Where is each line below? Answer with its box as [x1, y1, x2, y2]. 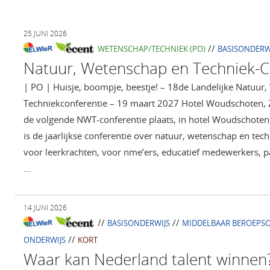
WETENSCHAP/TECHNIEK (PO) [97, 43, 206, 55]
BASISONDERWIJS [107, 218, 170, 229]
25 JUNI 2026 [24, 28, 67, 39]
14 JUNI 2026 [24, 202, 67, 213]
